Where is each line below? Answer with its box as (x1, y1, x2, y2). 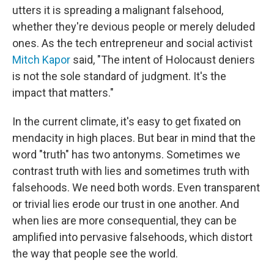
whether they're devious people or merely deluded (12, 20, 255, 33)
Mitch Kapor (12, 53, 70, 66)
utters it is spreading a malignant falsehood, (12, 4, 223, 17)
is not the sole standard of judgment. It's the (12, 70, 226, 83)
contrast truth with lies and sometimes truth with (12, 165, 250, 177)
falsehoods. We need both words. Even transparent (12, 181, 260, 194)
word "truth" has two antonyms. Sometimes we (12, 148, 240, 161)
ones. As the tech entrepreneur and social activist (12, 37, 253, 50)
